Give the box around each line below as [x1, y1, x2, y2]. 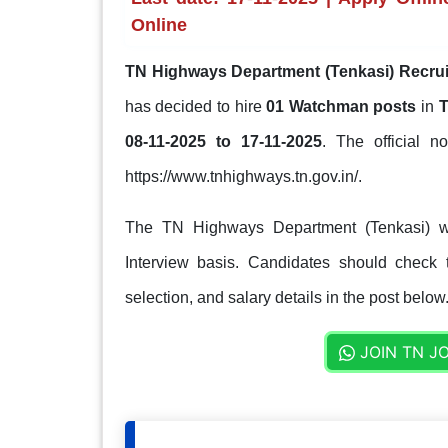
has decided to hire [124, 97, 267, 115]
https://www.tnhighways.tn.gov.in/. [124, 167, 362, 185]
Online [130, 14, 187, 35]
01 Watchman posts [266, 97, 422, 115]
